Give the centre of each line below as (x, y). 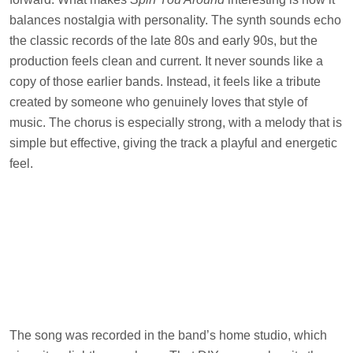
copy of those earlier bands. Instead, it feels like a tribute (165, 81)
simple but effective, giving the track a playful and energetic (173, 143)
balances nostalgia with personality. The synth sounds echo (175, 20)
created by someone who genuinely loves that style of (158, 102)
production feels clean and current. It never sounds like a (166, 61)
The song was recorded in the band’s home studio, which (168, 335)
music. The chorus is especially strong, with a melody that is (176, 122)
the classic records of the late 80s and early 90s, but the (163, 40)
